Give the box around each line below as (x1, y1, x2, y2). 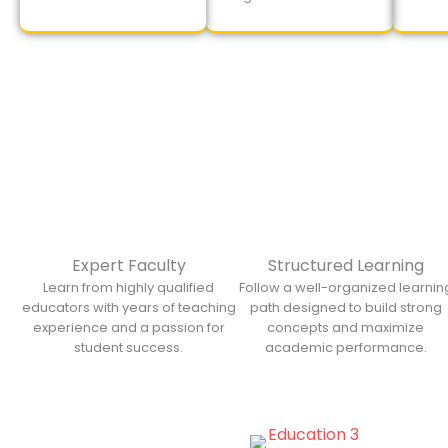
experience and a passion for (32, 318, 225, 337)
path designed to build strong (249, 298, 442, 317)
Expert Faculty (71, 254, 186, 277)
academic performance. (264, 338, 427, 357)
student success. (74, 338, 184, 357)
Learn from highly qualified (43, 278, 215, 297)
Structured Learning (267, 254, 424, 277)
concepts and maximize (267, 318, 425, 337)
